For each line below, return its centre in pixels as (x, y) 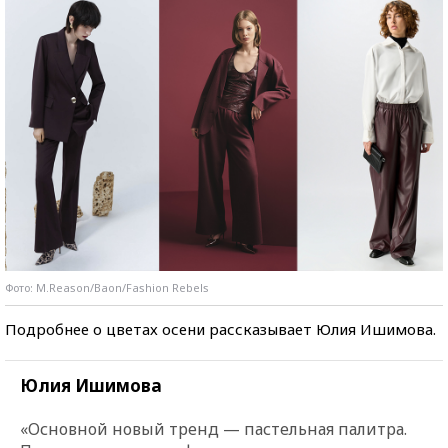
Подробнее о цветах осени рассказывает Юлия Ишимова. (220, 329)
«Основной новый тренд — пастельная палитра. (213, 429)
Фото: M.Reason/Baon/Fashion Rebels (107, 288)
